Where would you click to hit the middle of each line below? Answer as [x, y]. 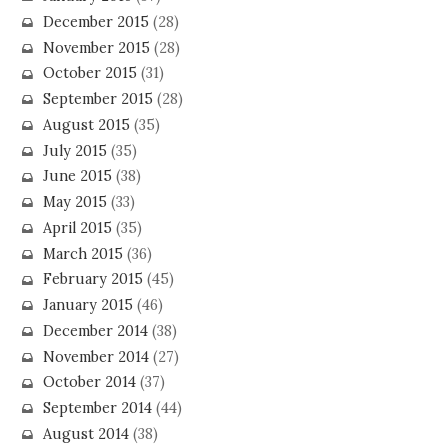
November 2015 [96, 47]
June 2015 [77, 176]
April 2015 [77, 227]
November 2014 [95, 356]
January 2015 [87, 305]
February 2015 [92, 279]
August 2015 [86, 124]
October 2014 [89, 382]
